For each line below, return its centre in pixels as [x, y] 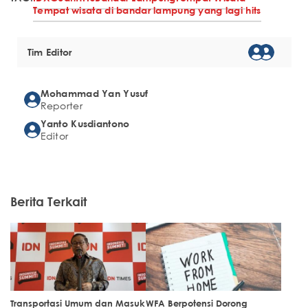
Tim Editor [49, 52]
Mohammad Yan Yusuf [94, 93]
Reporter [61, 106]
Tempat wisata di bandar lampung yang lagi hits [147, 10]
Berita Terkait [48, 202]
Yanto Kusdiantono [85, 124]
